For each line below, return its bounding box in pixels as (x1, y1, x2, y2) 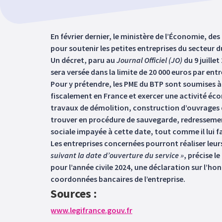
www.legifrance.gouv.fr (51, 205, 132, 215)
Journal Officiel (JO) (116, 55, 182, 65)
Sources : (51, 186, 97, 201)
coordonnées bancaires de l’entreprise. (51, 174, 185, 184)
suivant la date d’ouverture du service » (51, 150, 184, 160)
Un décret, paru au (51, 55, 116, 65)
